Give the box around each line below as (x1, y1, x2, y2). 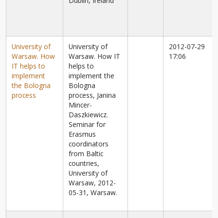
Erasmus (69, 129, 96, 139)
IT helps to (12, 61, 46, 71)
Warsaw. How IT (69, 52, 121, 61)
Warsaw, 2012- (69, 178, 116, 188)
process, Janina (69, 91, 116, 100)
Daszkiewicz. (69, 110, 109, 120)
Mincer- (69, 100, 92, 110)
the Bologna (12, 81, 51, 91)
